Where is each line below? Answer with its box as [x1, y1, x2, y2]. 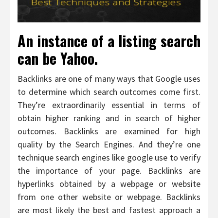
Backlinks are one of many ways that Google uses [18, 73, 200, 84]
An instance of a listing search [18, 29, 200, 52]
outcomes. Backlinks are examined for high [18, 125, 200, 137]
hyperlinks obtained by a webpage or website [18, 178, 200, 189]
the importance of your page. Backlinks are [18, 164, 200, 176]
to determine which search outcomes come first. [18, 86, 200, 97]
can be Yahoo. [18, 47, 98, 69]
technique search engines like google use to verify [18, 151, 200, 163]
